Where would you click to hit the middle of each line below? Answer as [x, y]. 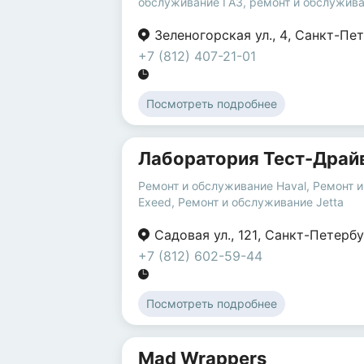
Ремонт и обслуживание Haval [222, 186]
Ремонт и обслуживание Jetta [261, 202]
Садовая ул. [193, 235]
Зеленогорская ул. [213, 35]
